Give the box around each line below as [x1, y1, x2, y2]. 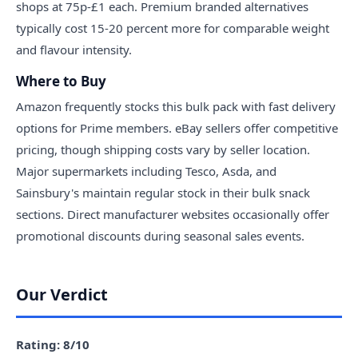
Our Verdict [16, 283, 108, 305]
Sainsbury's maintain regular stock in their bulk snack [16, 184, 310, 201]
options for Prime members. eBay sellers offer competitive [16, 119, 338, 136]
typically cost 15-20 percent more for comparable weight [16, 19, 329, 36]
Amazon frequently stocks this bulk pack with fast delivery [16, 97, 336, 114]
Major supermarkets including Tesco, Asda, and [16, 162, 276, 179]
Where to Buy [16, 71, 106, 90]
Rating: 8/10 [16, 336, 89, 352]
